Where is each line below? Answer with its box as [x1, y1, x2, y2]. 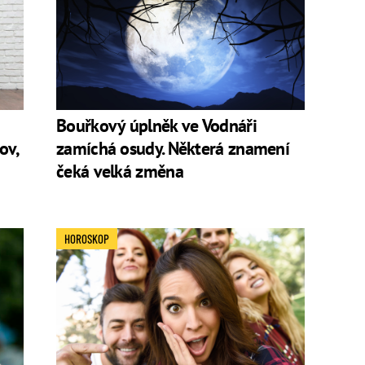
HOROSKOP [64, 231, 109, 247]
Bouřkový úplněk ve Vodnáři [56, 114, 257, 138]
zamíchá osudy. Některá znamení [56, 137, 289, 161]
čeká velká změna [56, 160, 183, 183]
